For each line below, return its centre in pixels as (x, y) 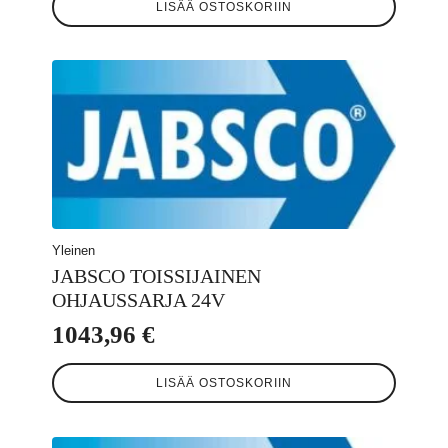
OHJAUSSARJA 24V (138, 299)
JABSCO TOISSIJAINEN (156, 275)
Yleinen (73, 250)
